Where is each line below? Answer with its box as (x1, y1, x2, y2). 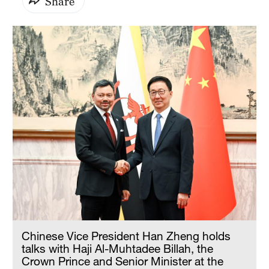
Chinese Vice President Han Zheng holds (22, 228, 231, 243)
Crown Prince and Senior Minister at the (22, 253, 224, 268)
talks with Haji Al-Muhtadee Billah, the (22, 241, 214, 255)
